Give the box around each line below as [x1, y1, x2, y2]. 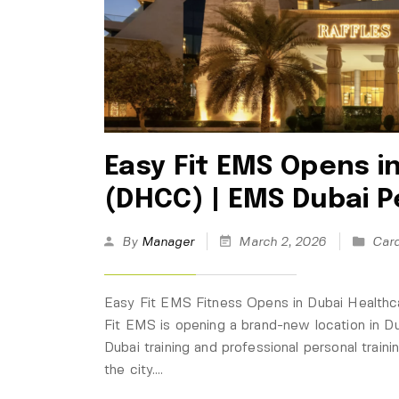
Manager [141, 236, 194, 249]
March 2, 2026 [235, 236, 330, 249]
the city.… [104, 364, 164, 378]
